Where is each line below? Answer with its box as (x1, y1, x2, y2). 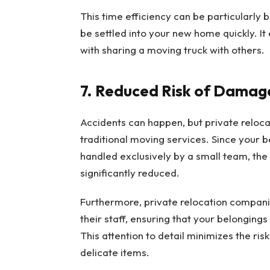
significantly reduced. (80, 166, 180, 179)
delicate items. (80, 246, 149, 259)
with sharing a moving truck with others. (80, 43, 265, 57)
